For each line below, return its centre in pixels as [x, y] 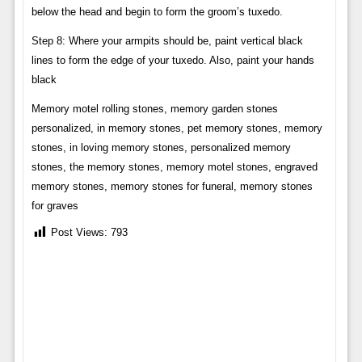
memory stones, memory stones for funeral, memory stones [172, 186]
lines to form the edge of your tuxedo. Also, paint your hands [173, 60]
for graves [55, 205]
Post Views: [79, 233]
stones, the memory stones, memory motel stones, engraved [174, 166]
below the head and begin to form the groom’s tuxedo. [157, 11]
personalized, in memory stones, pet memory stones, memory [177, 128]
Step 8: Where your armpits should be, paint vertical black [167, 40]
